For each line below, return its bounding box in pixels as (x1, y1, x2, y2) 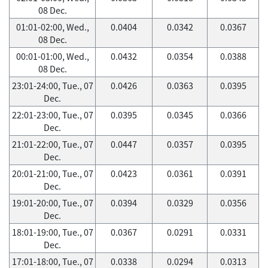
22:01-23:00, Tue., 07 (11, 108, 93, 121)
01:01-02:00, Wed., (16, 20, 89, 33)
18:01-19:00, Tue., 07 (11, 226, 93, 239)
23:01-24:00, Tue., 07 (11, 79, 93, 92)
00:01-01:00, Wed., (16, 50, 89, 63)
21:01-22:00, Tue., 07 (11, 138, 93, 151)
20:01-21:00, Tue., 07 (11, 167, 93, 180)
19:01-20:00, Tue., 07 (11, 196, 93, 209)
